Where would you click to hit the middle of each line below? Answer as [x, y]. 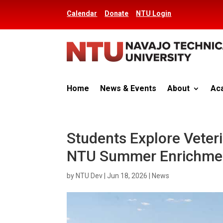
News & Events [128, 89]
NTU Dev [89, 176]
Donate [117, 13]
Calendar [82, 13]
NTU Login [154, 13]
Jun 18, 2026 [127, 176]
